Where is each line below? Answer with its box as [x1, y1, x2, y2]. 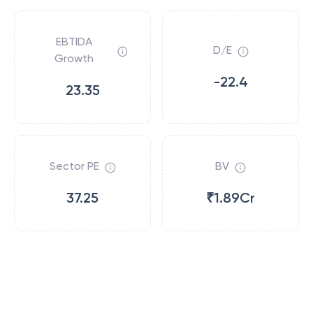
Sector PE [49, 159, 99, 173]
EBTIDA [56, 35, 93, 48]
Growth [54, 52, 94, 65]
